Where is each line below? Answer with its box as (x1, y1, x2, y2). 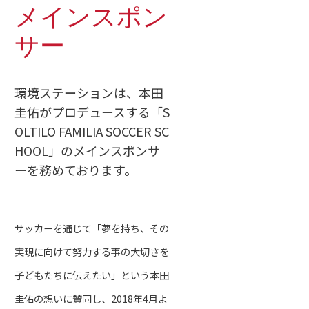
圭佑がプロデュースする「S (14, 103, 170, 121)
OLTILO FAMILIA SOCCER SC (14, 122, 169, 140)
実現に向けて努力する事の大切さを (14, 243, 169, 259)
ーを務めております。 (14, 161, 137, 179)
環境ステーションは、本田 (14, 83, 163, 101)
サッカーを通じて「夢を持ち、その (14, 220, 169, 235)
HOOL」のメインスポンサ (14, 141, 160, 159)
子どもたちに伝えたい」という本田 (14, 267, 169, 282)
